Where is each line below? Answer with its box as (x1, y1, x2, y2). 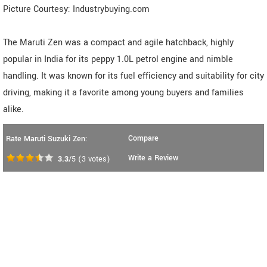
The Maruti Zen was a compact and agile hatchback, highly (3, 36, 234, 49)
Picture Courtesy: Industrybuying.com (3, 3, 150, 16)
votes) (86, 154, 110, 165)
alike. (3, 103, 24, 116)
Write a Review (128, 153, 178, 164)
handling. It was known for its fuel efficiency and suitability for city (3, 70, 264, 83)
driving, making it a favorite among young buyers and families (3, 86, 244, 100)
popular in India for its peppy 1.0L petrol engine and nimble (3, 53, 233, 66)
